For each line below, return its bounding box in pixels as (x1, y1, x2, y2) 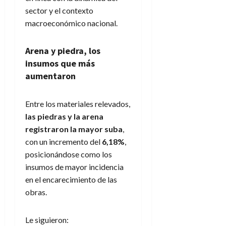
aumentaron (25, 70, 76, 82)
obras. (25, 187, 47, 197)
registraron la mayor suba (25, 124, 123, 134)
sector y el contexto (25, 6, 93, 16)
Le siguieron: (25, 215, 69, 225)
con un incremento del (25, 137, 102, 147)
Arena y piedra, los (25, 45, 100, 57)
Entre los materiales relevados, (25, 99, 130, 109)
